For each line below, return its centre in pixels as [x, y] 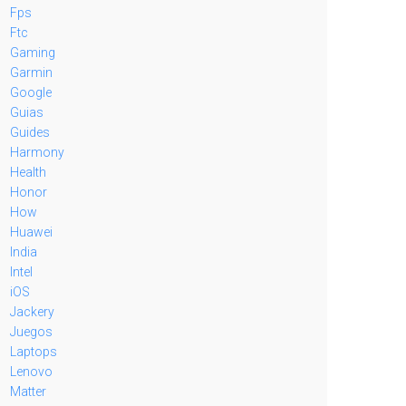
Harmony [37, 152]
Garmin [31, 72]
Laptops [34, 351]
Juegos [31, 331]
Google [31, 92]
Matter [28, 391]
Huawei [31, 232]
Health [28, 172]
